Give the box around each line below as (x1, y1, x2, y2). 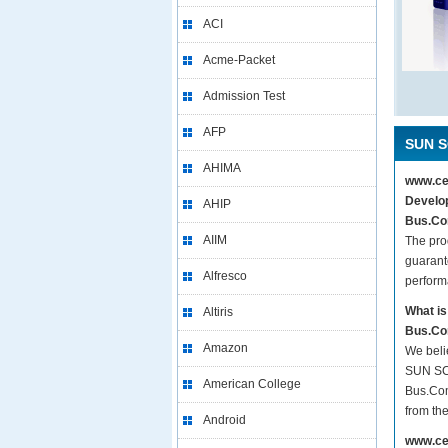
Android (203, 413, 246, 427)
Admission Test (203, 89, 285, 103)
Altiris (203, 305, 233, 319)
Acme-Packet (203, 53, 275, 67)
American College (203, 377, 301, 391)
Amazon (203, 341, 248, 355)
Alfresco (203, 269, 247, 283)
